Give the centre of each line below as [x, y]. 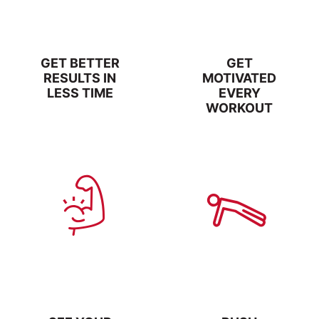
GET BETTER [80, 63]
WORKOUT [239, 108]
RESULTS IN [80, 78]
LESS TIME [80, 93]
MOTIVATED [239, 78]
